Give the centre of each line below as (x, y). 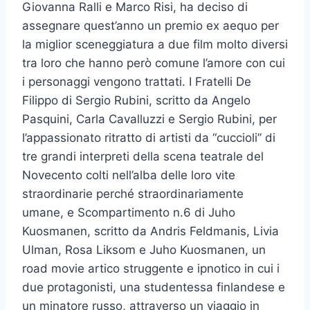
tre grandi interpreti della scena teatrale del (143, 156)
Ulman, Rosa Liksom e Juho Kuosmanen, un (144, 249)
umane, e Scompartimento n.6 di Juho (129, 212)
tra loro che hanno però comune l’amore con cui (154, 63)
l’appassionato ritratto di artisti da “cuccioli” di (149, 137)
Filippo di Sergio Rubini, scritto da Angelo (136, 100)
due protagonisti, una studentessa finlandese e (154, 287)
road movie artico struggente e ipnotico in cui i (151, 268)
